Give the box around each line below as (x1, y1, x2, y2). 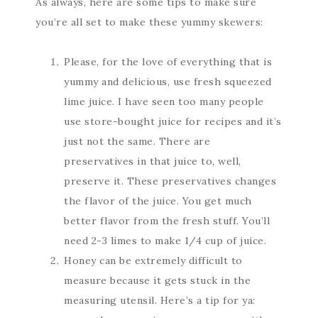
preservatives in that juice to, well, (64, 154, 241, 168)
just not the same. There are (64, 134, 210, 148)
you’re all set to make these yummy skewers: (35, 15, 263, 28)
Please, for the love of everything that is (64, 55, 272, 68)
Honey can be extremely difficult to (64, 253, 243, 267)
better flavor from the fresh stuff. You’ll (64, 214, 270, 227)
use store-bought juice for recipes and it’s (64, 114, 282, 128)
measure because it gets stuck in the (64, 273, 251, 287)
